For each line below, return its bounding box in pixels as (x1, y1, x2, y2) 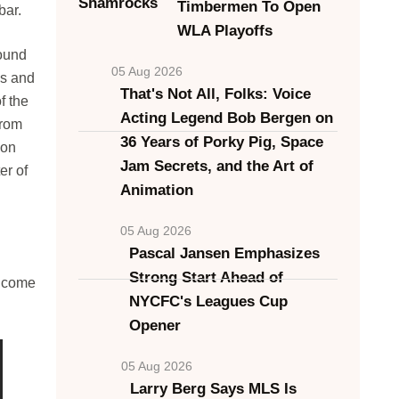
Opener (129, 317, 182, 334)
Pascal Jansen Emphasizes (129, 245, 321, 262)
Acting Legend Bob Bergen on (119, 110, 333, 126)
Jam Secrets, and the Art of (119, 158, 313, 175)
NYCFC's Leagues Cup (129, 293, 289, 310)
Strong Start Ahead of (129, 269, 284, 286)
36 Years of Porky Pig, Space (119, 134, 323, 151)
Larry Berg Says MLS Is (129, 380, 297, 397)
